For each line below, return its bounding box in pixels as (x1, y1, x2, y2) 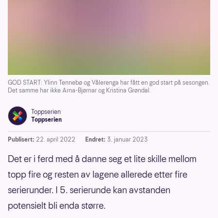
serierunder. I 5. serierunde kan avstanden (8, 184, 170, 197)
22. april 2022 (36, 135, 75, 144)
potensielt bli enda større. (8, 200, 106, 212)
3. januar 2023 (107, 135, 148, 144)
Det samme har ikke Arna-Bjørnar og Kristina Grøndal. (8, 86, 151, 95)
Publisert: (8, 135, 34, 144)
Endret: (85, 135, 105, 144)
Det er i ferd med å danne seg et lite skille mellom (8, 153, 197, 165)
